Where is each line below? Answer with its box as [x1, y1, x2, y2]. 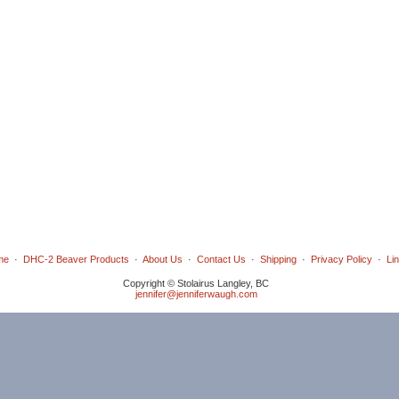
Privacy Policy [310, 254, 372, 265]
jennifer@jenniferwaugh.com [134, 289, 257, 299]
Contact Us [196, 254, 246, 265]
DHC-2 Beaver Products [22, 254, 129, 265]
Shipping [259, 254, 297, 265]
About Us [142, 254, 183, 265]
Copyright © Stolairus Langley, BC [123, 278, 269, 289]
